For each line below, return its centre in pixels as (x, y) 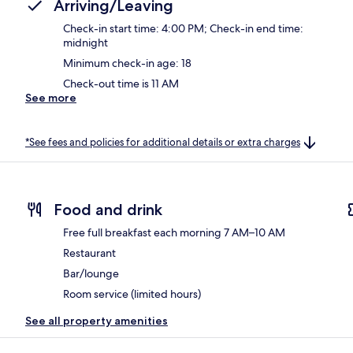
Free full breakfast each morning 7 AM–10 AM (174, 233)
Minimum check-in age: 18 (127, 63)
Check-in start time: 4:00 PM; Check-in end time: (183, 28)
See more (51, 97)
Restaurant (89, 253)
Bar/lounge (91, 274)
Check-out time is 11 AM (121, 83)
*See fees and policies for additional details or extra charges (163, 142)
